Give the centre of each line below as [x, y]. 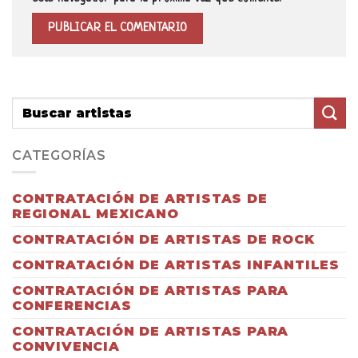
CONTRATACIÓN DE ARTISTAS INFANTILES [176, 265]
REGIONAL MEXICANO [95, 214]
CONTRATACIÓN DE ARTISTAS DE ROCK [163, 240]
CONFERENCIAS [72, 306]
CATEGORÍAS [59, 155]
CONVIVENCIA [66, 347]
